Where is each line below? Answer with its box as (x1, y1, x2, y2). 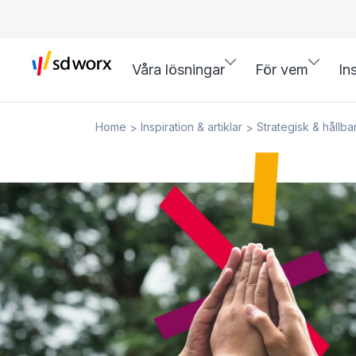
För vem (255, 61, 308, 78)
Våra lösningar (132, 61, 225, 78)
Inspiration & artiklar (141, 120, 242, 133)
